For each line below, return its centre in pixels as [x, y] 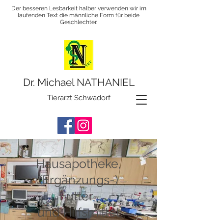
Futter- [79, 196]
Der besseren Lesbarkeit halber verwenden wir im [79, 8]
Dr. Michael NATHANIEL [79, 82]
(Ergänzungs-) [79, 180]
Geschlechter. [79, 22]
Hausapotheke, [79, 164]
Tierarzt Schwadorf [79, 98]
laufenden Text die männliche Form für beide [79, 15]
